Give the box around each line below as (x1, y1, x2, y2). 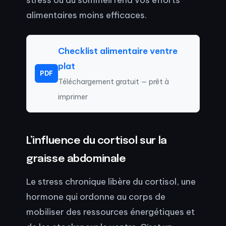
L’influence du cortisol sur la (26, 135, 167, 146)
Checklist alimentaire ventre (58, 45, 178, 56)
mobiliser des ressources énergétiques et (26, 206, 195, 217)
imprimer (58, 92, 88, 101)
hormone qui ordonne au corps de (26, 191, 165, 202)
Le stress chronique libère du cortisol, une (26, 176, 196, 187)
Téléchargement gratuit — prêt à (58, 77, 169, 86)
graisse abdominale (26, 153, 126, 164)
